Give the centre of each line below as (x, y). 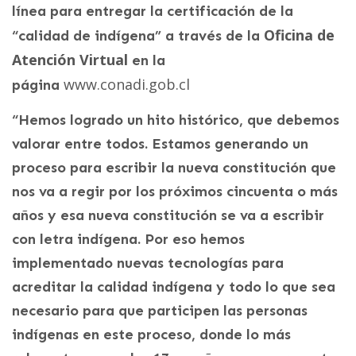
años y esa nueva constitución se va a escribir (168, 215)
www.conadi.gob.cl (127, 84)
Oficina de (299, 35)
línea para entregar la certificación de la (153, 11)
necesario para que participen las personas (160, 310)
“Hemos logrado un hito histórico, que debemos (176, 120)
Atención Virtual (70, 59)
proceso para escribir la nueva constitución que (174, 167)
